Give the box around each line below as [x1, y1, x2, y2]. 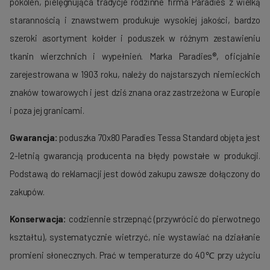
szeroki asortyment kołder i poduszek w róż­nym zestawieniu [10, 33, 260, 44]
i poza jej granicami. [10, 105, 84, 116]
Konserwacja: [10, 213, 67, 225]
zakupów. [10, 186, 45, 198]
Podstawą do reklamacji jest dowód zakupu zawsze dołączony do [10, 168, 260, 180]
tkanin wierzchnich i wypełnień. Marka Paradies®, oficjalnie [10, 51, 260, 62]
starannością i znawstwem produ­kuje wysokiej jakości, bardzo [10, 14, 260, 26]
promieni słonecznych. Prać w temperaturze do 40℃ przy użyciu [10, 250, 260, 261]
